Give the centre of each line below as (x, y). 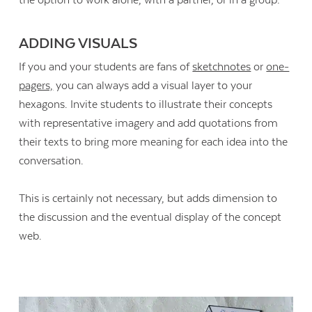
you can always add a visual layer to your (153, 85)
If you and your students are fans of (106, 67)
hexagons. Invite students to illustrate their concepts (146, 104)
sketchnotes (222, 67)
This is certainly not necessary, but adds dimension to (148, 199)
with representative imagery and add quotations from (149, 123)
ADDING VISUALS (78, 44)
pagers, (36, 85)
